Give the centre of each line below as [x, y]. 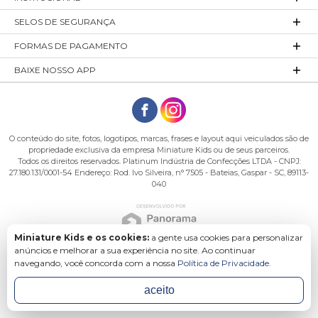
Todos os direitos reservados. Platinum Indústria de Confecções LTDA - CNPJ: [159, 161]
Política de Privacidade [223, 263]
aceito [159, 290]
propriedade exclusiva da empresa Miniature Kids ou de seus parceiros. [159, 150]
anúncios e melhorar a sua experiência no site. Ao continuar [135, 250]
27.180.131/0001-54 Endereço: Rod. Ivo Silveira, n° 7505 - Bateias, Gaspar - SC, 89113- [159, 172]
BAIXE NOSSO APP [55, 70]
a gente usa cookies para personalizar [227, 237]
